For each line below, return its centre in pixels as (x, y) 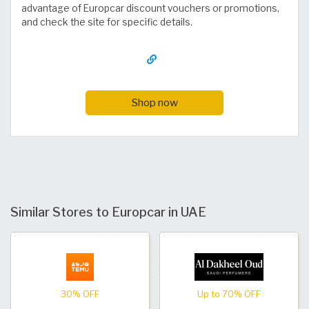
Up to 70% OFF (229, 294)
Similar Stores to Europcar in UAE (108, 211)
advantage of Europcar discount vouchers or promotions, (150, 9)
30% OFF (80, 294)
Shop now (154, 102)
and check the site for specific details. (107, 22)
